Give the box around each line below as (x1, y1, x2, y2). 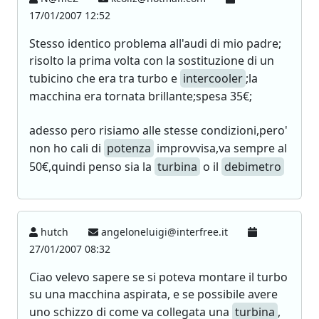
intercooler (183, 70, 243, 86)
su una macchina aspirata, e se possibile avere (29, 286, 278, 302)
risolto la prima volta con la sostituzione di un (29, 53, 274, 68)
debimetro (224, 159, 281, 174)
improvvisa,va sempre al (154, 140, 287, 156)
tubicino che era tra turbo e (29, 70, 180, 86)
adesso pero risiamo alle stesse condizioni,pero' (29, 122, 288, 138)
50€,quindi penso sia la (29, 159, 155, 174)
